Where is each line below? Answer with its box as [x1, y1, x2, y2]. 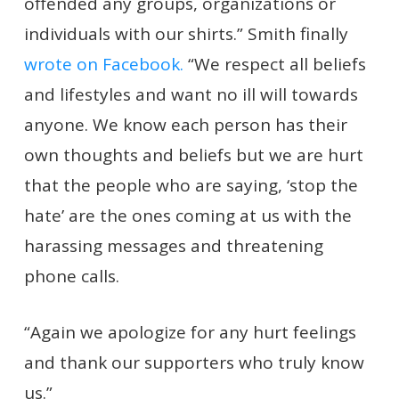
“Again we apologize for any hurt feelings [23, 320, 356, 344]
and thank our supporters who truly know [23, 350, 364, 374]
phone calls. [23, 265, 119, 288]
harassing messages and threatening [23, 234, 323, 257]
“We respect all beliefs [183, 53, 366, 76]
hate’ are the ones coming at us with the [23, 204, 352, 227]
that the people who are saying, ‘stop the [23, 174, 358, 197]
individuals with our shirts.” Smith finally [23, 22, 348, 45]
